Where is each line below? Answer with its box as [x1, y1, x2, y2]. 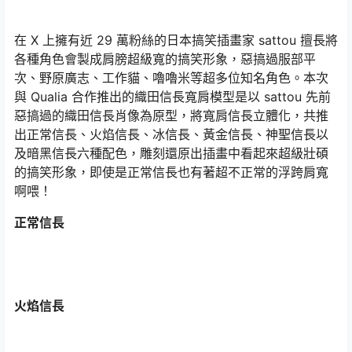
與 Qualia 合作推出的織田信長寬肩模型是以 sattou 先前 [14, 89, 331, 104]
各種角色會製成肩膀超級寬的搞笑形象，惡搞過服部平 [14, 51, 316, 67]
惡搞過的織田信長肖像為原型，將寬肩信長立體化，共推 [14, 108, 328, 123]
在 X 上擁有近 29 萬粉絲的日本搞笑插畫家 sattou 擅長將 [14, 32, 338, 48]
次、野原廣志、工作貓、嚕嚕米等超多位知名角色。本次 [14, 70, 328, 86]
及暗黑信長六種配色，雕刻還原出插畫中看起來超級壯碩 [14, 145, 328, 161]
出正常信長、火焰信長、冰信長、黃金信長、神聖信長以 [14, 126, 328, 142]
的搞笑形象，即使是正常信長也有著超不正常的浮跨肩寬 [14, 164, 328, 180]
